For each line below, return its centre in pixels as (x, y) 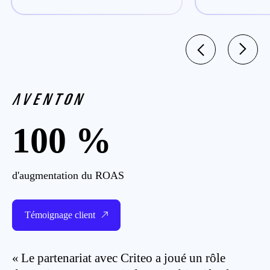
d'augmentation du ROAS (68, 175)
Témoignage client (60, 215)
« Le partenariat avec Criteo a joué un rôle (119, 258)
